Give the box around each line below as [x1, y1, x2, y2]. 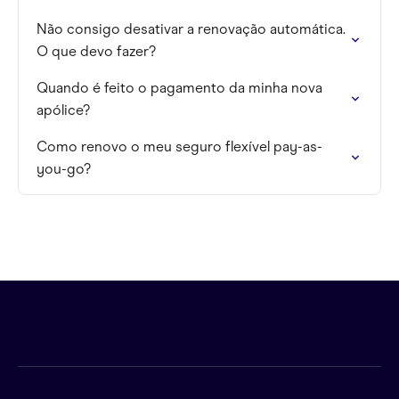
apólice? [37, 102, 90, 118]
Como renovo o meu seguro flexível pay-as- [37, 138, 322, 155]
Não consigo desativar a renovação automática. [37, 20, 346, 37]
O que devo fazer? [37, 43, 156, 60]
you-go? [37, 160, 91, 177]
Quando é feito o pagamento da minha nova [37, 79, 322, 96]
